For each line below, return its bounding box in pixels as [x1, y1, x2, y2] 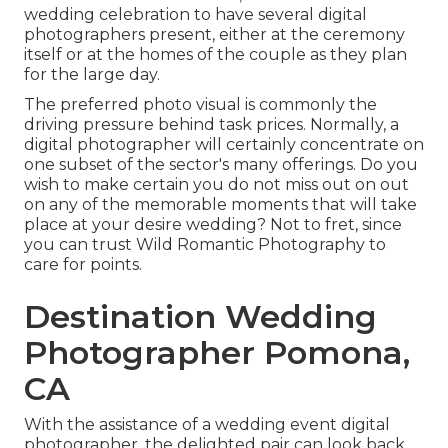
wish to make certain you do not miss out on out [24, 175, 409, 195]
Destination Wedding [24, 297, 377, 337]
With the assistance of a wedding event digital [24, 415, 390, 435]
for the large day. [24, 65, 160, 85]
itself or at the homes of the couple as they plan [24, 45, 407, 65]
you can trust [24, 235, 136, 255]
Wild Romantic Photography [136, 235, 365, 255]
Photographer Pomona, [24, 333, 410, 373]
